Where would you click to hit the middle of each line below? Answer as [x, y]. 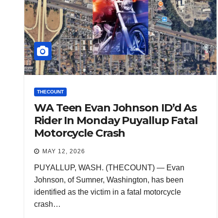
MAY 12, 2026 [64, 152]
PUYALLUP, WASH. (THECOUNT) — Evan [109, 168]
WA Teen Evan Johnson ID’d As [116, 108]
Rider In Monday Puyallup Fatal [116, 121]
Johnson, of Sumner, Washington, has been [109, 180]
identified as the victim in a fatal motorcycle [108, 192]
